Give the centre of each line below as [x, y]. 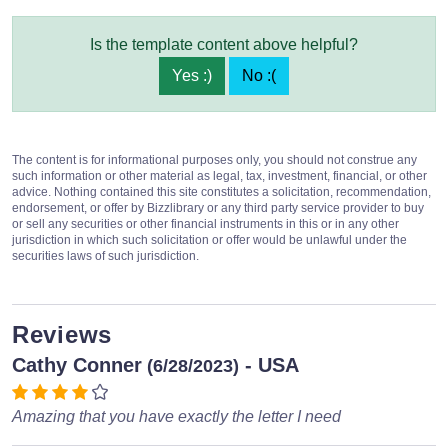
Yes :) [192, 75]
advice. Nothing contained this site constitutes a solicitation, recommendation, [221, 191]
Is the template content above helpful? [224, 44]
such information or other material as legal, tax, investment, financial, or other [219, 175]
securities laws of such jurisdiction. [105, 255]
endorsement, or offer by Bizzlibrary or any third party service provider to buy [218, 207]
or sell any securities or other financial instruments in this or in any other [205, 223]
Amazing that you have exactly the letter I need [176, 416]
